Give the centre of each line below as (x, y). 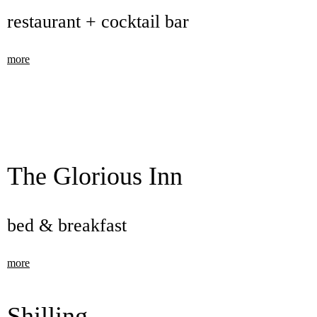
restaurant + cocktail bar (98, 22)
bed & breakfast (67, 225)
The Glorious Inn (95, 176)
